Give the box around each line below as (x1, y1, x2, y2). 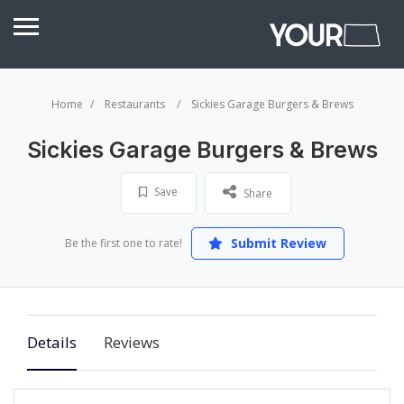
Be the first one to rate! (64, 235, 182, 251)
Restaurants (104, 96, 165, 112)
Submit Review (227, 234, 326, 252)
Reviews (104, 332, 160, 353)
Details (27, 332, 77, 353)
